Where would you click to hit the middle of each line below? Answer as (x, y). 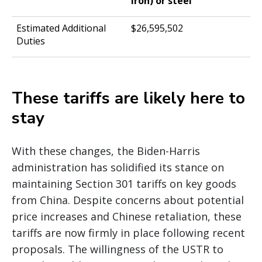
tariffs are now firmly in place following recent (128, 233)
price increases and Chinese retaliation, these (127, 217)
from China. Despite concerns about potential (128, 200)
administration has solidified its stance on (118, 168)
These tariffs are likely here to (128, 99)
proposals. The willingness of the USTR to (118, 249)
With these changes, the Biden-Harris (106, 151)
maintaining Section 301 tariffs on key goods (124, 184)
